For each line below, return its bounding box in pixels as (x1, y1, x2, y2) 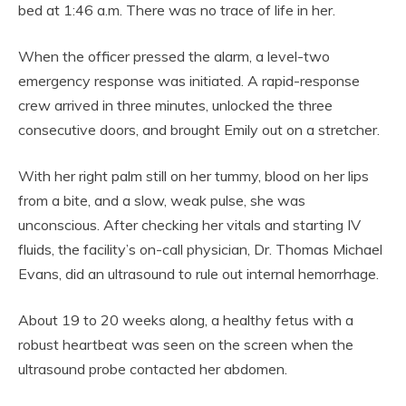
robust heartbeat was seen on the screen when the (18, 335, 353, 354)
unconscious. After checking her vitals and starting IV (18, 216, 361, 235)
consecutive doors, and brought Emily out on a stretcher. (18, 121, 380, 140)
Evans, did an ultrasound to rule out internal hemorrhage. (18, 265, 379, 284)
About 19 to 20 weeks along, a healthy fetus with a (18, 311, 353, 330)
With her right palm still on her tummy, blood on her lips (18, 167, 369, 186)
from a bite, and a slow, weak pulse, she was (18, 191, 305, 210)
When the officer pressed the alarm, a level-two (18, 47, 330, 66)
